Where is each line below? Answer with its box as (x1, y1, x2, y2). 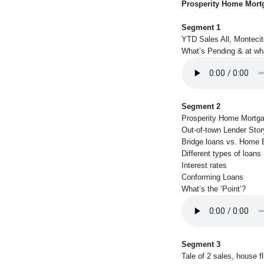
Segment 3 (181, 239, 220, 249)
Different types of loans (181, 148, 261, 158)
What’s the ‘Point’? (181, 184, 246, 193)
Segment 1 (181, 22, 220, 32)
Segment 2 (181, 101, 220, 111)
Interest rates (181, 160, 227, 170)
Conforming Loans (181, 172, 243, 181)
